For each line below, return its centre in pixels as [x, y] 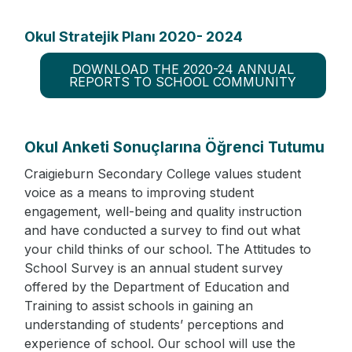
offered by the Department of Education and [156, 287]
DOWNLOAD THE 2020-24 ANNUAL [183, 69]
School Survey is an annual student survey [153, 268]
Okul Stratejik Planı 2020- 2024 [133, 37]
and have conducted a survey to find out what [162, 230]
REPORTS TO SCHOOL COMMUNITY [183, 82]
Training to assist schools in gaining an [138, 306]
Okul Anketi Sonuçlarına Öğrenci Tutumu [174, 147]
